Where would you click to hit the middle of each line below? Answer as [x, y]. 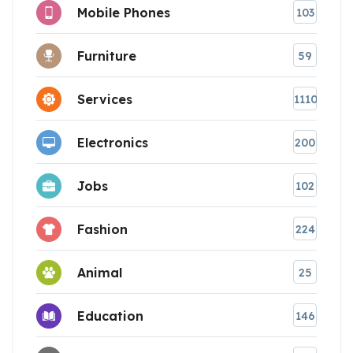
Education [110, 316]
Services [105, 99]
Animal [100, 272]
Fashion [102, 229]
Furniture [107, 56]
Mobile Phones [124, 12]
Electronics [113, 142]
